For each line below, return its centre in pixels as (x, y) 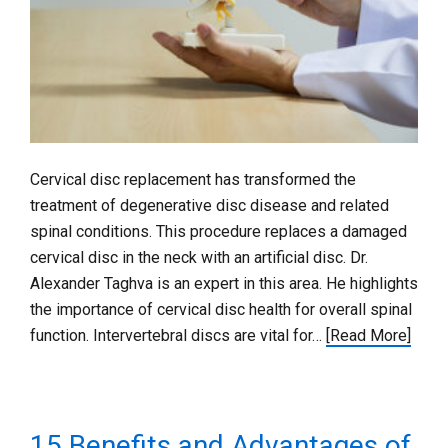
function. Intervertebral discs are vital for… (178, 335)
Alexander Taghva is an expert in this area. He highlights (224, 283)
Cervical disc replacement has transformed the (193, 179)
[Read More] (368, 335)
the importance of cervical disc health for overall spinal (221, 309)
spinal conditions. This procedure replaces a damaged (218, 231)
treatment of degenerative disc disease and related (209, 205)
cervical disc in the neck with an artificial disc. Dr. (199, 257)
